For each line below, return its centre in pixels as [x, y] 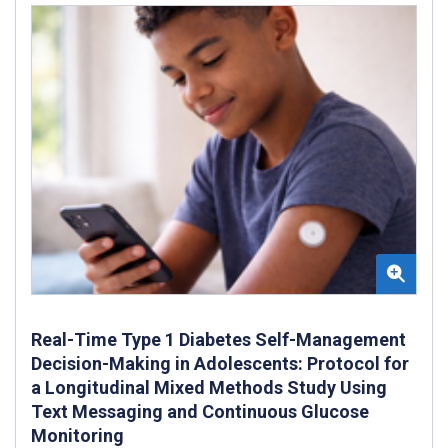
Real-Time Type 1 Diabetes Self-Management [218, 339]
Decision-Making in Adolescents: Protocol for [220, 363]
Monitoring [77, 435]
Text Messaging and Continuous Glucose [200, 411]
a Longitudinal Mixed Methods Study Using [209, 387]
